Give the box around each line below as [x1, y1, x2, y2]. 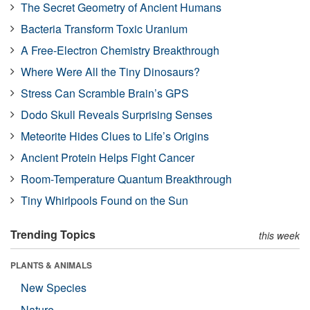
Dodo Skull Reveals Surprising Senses [21, 106, 212, 122]
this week [259, 228, 300, 242]
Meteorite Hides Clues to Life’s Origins [21, 127, 209, 144]
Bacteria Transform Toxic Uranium [21, 20, 188, 37]
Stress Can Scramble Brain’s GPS [21, 84, 189, 101]
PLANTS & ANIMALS [10, 258, 92, 271]
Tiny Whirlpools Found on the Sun [21, 192, 188, 208]
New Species [21, 279, 86, 295]
